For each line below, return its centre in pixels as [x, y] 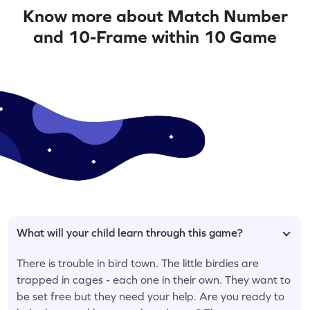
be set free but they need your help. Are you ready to [151, 296]
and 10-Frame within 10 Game [155, 36]
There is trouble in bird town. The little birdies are [138, 263]
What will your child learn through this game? [130, 232]
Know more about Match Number [155, 16]
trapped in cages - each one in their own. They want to [154, 279]
